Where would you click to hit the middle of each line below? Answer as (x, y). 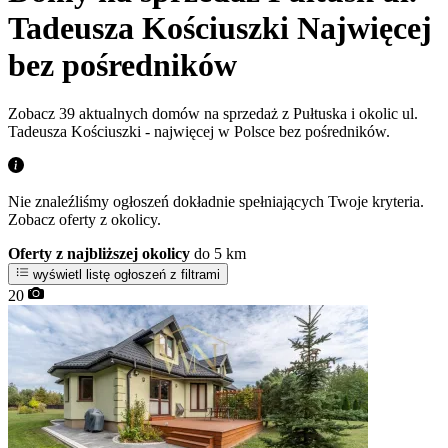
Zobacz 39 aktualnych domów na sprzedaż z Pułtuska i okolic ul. (213, 114)
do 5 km (218, 254)
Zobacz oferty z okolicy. (84, 220)
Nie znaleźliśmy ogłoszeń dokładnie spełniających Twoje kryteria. (216, 202)
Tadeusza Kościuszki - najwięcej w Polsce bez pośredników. (199, 132)
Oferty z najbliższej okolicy (99, 254)
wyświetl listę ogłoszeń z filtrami (125, 275)
